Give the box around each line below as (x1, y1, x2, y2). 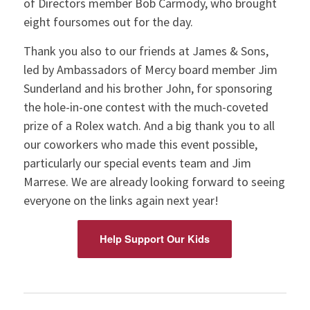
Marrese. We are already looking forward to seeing (23, 173, 285, 190)
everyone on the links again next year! (23, 192, 219, 208)
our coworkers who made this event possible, (23, 136, 257, 152)
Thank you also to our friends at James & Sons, (23, 42, 268, 59)
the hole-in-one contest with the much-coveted (23, 98, 268, 115)
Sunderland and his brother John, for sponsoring (23, 80, 273, 96)
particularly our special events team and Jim (23, 154, 251, 171)
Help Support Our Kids (100, 232, 210, 246)
